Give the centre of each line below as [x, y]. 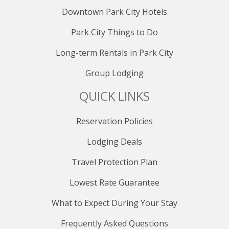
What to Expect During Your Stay [114, 203]
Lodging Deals [114, 141]
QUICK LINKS [114, 96]
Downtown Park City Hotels [114, 12]
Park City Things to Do [114, 32]
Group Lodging [114, 73]
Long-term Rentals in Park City [114, 52]
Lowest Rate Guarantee [114, 182]
